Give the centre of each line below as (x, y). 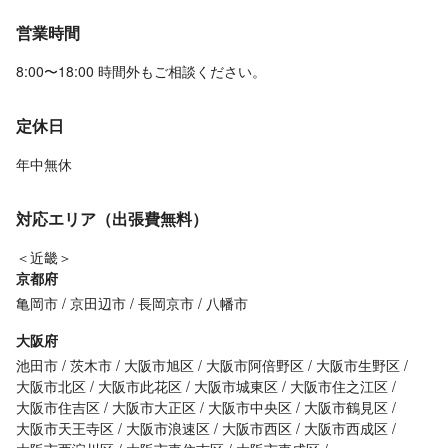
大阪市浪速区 (168, 428)
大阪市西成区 (346, 428)
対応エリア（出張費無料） (112, 219)
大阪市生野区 (358, 365)
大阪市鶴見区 (346, 407)
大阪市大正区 (154, 407)
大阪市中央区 (250, 407)
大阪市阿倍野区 (255, 365)
